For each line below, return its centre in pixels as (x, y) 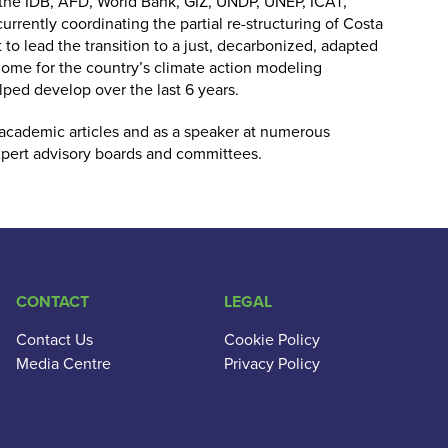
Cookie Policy (272, 339)
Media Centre (63, 363)
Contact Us (54, 339)
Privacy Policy (272, 363)
